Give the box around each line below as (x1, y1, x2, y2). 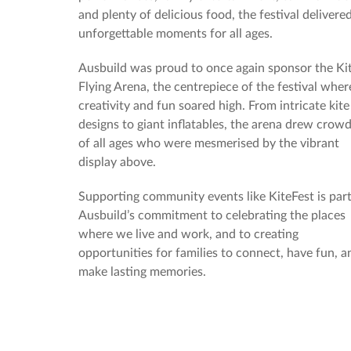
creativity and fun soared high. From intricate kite (78, 100, 349, 112)
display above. (78, 156, 156, 168)
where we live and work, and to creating (78, 228, 299, 241)
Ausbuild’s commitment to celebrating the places (78, 209, 346, 222)
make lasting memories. (78, 266, 206, 278)
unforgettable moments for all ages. (78, 27, 273, 40)
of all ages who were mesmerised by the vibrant (78, 137, 339, 150)
